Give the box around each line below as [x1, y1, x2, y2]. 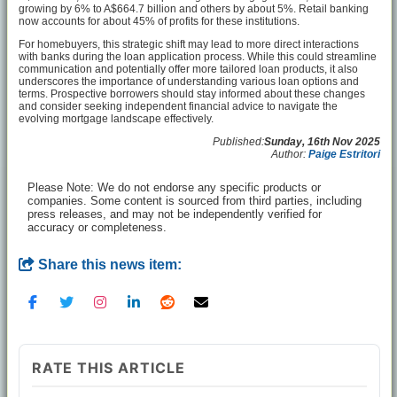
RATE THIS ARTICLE [31, 359, 185, 378]
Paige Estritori [308, 148, 380, 161]
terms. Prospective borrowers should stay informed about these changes [19, 88, 365, 101]
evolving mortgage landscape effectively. [19, 113, 214, 126]
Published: [213, 136, 264, 149]
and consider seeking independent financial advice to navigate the [19, 100, 338, 113]
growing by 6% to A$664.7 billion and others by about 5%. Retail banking [19, 3, 369, 16]
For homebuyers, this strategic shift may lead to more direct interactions [19, 38, 359, 51]
